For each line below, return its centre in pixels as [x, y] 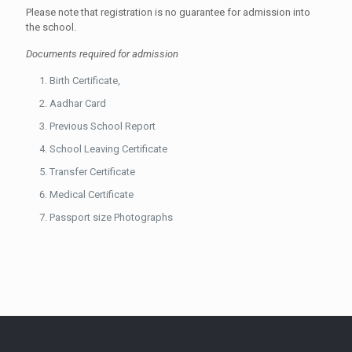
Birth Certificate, [85, 81]
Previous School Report [103, 126]
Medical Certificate [92, 194]
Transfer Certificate [92, 172]
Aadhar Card [78, 103]
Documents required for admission [102, 54]
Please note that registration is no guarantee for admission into [168, 12]
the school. [51, 27]
